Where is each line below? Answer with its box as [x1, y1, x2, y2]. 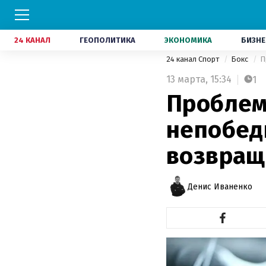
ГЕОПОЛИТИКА [80, 36, 135, 45]
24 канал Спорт [166, 55, 221, 64]
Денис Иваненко [188, 181, 252, 192]
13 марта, [166, 74, 208, 85]
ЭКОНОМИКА [164, 36, 212, 45]
